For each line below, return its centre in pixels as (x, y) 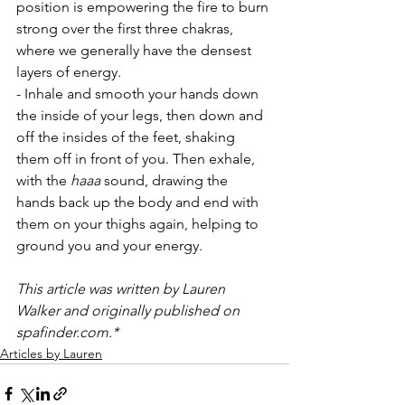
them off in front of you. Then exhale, (137, 158)
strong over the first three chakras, (127, 28)
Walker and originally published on (130, 310)
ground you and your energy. (109, 245)
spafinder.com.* (67, 332)
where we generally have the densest (136, 50)
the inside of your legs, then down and (141, 115)
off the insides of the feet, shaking (127, 137)
